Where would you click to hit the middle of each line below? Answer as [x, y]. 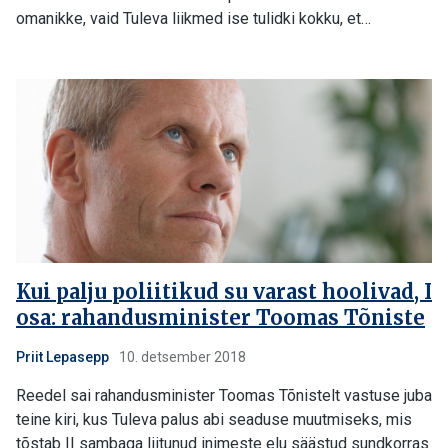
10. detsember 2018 [181, 357]
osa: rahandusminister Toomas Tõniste [220, 317]
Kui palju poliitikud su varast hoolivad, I [224, 291]
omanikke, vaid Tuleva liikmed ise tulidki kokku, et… [193, 18]
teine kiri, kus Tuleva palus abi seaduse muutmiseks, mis [214, 419]
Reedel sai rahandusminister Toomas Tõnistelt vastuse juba [224, 395]
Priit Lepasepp [62, 357]
